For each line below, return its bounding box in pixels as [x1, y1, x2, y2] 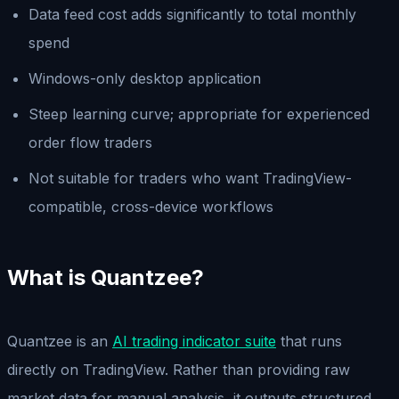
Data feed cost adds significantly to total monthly [28, 4, 356, 23]
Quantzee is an [7, 331, 112, 350]
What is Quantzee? [7, 264, 204, 290]
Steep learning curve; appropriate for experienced [28, 104, 370, 123]
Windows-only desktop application [28, 69, 261, 87]
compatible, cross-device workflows [28, 197, 273, 216]
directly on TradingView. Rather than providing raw [7, 360, 350, 379]
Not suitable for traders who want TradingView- [28, 168, 352, 187]
